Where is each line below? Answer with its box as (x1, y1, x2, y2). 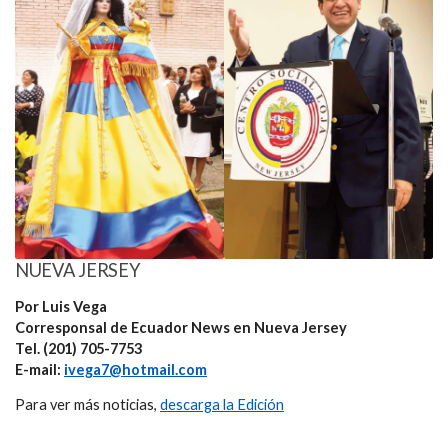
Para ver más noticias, (15, 396, 160, 414)
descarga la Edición (160, 396, 284, 414)
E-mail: (15, 360, 64, 378)
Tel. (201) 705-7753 (15, 339, 142, 357)
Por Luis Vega (15, 297, 107, 315)
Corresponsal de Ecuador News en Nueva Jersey (15, 318, 347, 336)
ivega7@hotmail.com (64, 360, 207, 378)
